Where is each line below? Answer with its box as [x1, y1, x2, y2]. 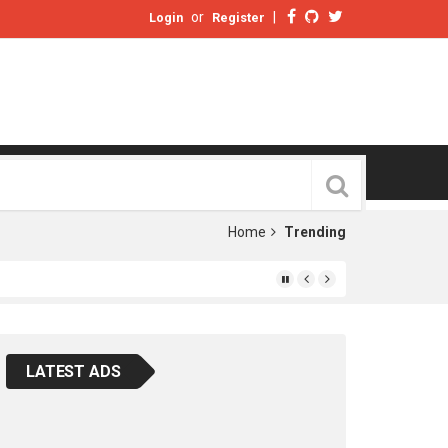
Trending [281, 224, 346, 240]
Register [212, 10, 265, 25]
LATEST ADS [26, 362, 121, 381]
